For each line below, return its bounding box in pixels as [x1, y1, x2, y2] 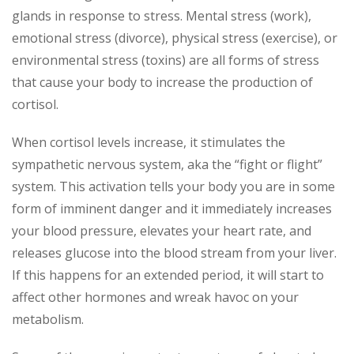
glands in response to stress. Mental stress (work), [12, 7, 311, 24]
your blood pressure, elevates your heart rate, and [12, 222, 311, 239]
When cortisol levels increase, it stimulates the [12, 134, 285, 151]
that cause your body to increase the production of [12, 73, 313, 91]
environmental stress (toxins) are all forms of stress [12, 51, 319, 69]
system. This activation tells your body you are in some [12, 178, 335, 195]
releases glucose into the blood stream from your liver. [12, 244, 337, 262]
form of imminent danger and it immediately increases [12, 200, 332, 217]
